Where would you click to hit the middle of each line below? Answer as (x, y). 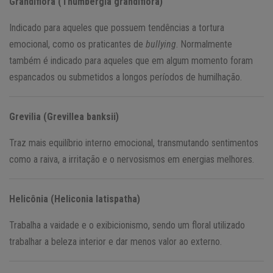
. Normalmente (204, 44)
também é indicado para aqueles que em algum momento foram (131, 60)
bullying (161, 44)
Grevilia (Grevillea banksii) (64, 116)
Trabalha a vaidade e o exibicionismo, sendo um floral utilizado (127, 225)
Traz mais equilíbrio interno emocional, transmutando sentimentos (134, 143)
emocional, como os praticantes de (77, 44)
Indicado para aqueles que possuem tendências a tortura (117, 27)
